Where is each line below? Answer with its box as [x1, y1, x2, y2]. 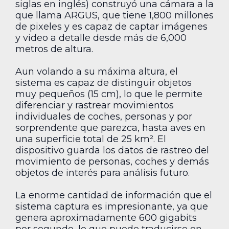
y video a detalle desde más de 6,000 [15, 32, 187, 43]
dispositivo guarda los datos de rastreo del [15, 144, 209, 156]
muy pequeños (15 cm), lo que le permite [15, 88, 202, 100]
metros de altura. [15, 43, 93, 55]
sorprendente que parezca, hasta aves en [15, 122, 205, 133]
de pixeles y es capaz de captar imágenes [15, 20, 208, 32]
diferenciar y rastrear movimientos [15, 99, 174, 111]
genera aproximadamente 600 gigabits [15, 212, 197, 224]
